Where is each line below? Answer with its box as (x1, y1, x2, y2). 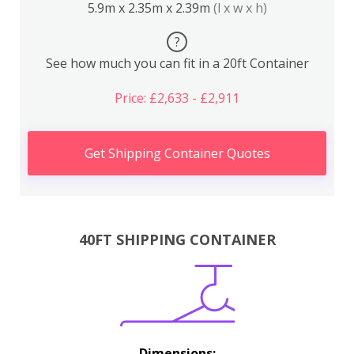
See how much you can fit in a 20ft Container (45, 55, 309, 72)
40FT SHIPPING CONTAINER (78, 229, 276, 249)
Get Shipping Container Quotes (84, 145, 270, 162)
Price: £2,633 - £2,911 (115, 89, 239, 107)
